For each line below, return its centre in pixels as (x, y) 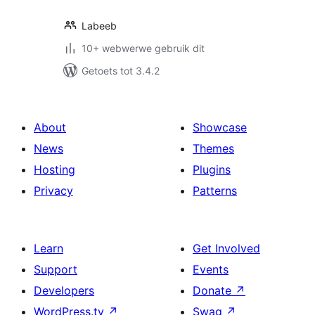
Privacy (53, 191)
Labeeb (99, 26)
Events (211, 269)
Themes (213, 148)
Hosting (54, 169)
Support (56, 269)
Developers (64, 290)
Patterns (215, 191)
